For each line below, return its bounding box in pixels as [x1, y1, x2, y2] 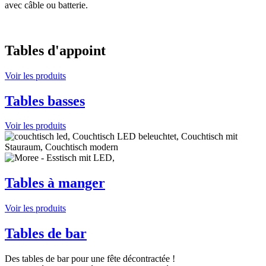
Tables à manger [5, 175, 105, 191]
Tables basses [5, 93, 85, 109]
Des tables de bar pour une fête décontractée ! [5, 254, 175, 264]
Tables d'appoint [5, 42, 106, 58]
